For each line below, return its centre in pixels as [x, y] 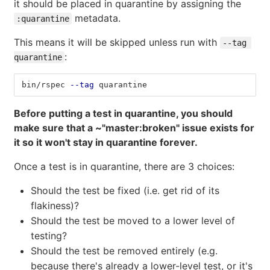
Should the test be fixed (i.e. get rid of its [125, 190]
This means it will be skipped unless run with [117, 42]
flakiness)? [55, 205]
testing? [49, 235]
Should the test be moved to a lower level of [133, 220]
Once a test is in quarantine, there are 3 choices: [124, 166]
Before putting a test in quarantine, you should [123, 113]
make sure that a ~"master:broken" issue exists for [134, 127]
